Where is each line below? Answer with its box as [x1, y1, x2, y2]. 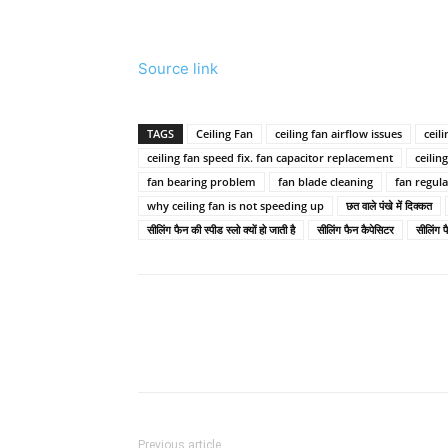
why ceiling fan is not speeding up [147, 197, 324, 213]
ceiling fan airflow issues [275, 125, 402, 141]
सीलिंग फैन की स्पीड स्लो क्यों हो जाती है [147, 221, 295, 237]
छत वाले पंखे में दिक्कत [346, 197, 432, 213]
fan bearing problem [147, 173, 256, 189]
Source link [138, 58, 218, 78]
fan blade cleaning [278, 173, 373, 189]
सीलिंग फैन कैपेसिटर [317, 221, 394, 237]
